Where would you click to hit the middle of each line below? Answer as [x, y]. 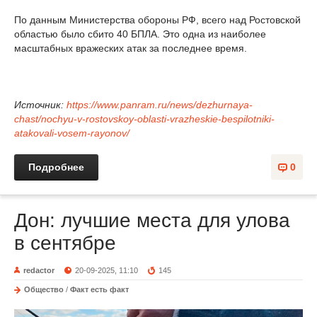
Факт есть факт [99, 290]
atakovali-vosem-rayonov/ [72, 133]
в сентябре [65, 243]
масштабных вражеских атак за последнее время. [131, 48]
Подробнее [56, 167]
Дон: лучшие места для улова [152, 221]
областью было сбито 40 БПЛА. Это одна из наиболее [140, 34]
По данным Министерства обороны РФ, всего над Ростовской [157, 20]
